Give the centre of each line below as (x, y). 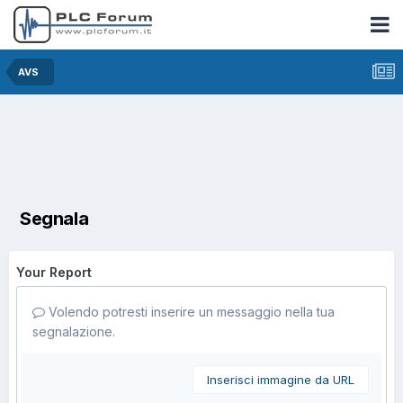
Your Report (54, 272)
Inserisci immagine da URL (281, 379)
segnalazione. (74, 331)
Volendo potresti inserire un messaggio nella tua (190, 311)
